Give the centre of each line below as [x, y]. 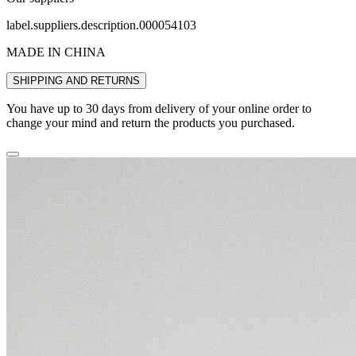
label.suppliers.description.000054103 [101, 25]
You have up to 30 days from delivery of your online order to [159, 109]
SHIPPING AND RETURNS [76, 81]
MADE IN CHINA [56, 52]
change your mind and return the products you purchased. [151, 123]
